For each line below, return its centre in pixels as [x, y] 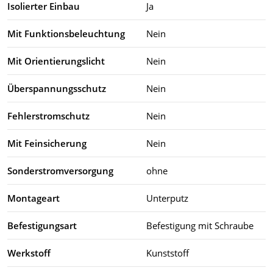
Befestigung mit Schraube [200, 225]
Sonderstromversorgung [60, 170]
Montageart [34, 198]
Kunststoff [168, 253]
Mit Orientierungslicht [56, 61]
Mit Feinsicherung [47, 143]
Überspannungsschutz [57, 88]
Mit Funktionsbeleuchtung [66, 33]
